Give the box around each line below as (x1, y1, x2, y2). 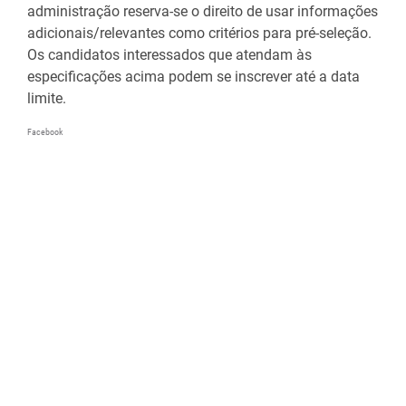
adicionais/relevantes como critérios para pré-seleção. (27, 24, 372, 42)
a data (319, 67, 360, 85)
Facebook (27, 126, 63, 137)
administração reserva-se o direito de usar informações (27, 2, 378, 20)
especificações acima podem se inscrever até (27, 67, 319, 85)
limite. (27, 89, 66, 107)
